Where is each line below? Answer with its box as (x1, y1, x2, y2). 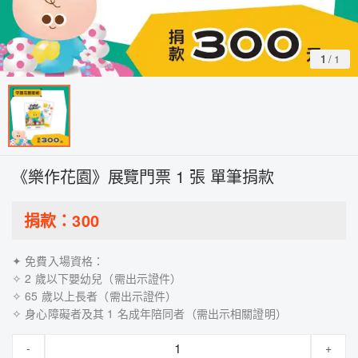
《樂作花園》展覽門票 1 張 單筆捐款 (12, 165, 274, 188)
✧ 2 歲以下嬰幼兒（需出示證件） (12, 270, 182, 286)
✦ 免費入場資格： (12, 253, 105, 268)
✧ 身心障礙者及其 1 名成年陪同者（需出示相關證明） (12, 305, 287, 321)
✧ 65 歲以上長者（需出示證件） (12, 288, 177, 304)
